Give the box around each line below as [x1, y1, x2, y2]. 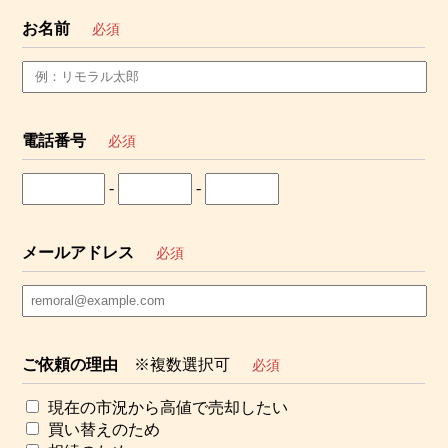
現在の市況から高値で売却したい [48, 398, 289, 416]
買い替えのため [48, 420, 161, 438]
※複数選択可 [134, 356, 231, 374]
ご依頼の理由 [22, 356, 119, 374]
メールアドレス [22, 244, 135, 262]
